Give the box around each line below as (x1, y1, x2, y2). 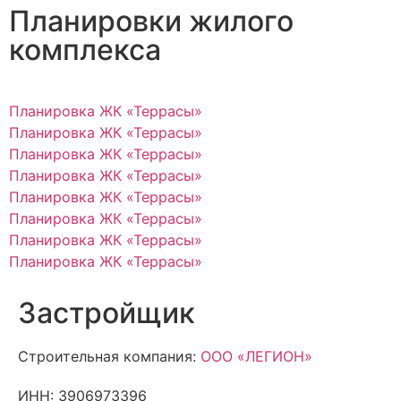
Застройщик (18, 294, 195, 330)
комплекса (9, 31, 161, 67)
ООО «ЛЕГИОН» (200, 346, 312, 365)
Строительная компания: (18, 346, 200, 365)
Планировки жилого (9, 3, 294, 38)
